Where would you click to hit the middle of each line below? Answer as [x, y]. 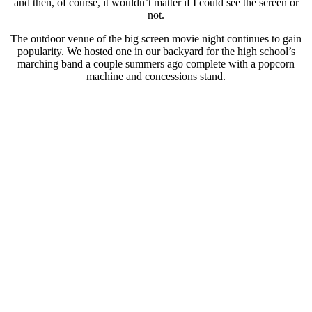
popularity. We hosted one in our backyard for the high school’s [156, 51]
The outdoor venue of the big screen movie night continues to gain [156, 38]
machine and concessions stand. [156, 76]
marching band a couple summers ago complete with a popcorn [156, 63]
